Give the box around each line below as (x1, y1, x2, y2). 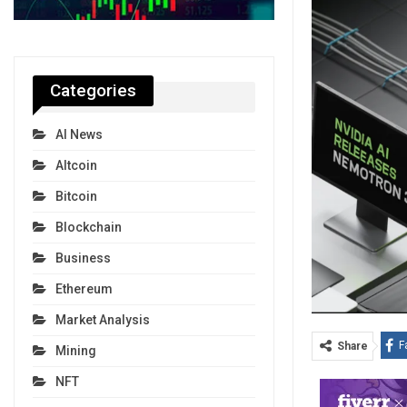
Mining (55, 343, 96, 359)
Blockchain (55, 220, 122, 235)
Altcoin (55, 158, 97, 174)
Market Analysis (55, 313, 150, 328)
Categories (50, 80, 136, 101)
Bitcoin (55, 189, 97, 204)
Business (55, 251, 111, 266)
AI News (55, 127, 103, 143)
